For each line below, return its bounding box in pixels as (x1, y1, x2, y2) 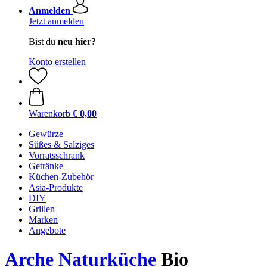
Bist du (29, 36, 58, 46)
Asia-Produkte (29, 182, 83, 193)
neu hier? (58, 36, 96, 46)
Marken (29, 215, 58, 225)
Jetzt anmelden (29, 16, 84, 26)
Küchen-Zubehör (29, 172, 94, 182)
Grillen (29, 204, 55, 214)
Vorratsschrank (29, 150, 85, 160)
